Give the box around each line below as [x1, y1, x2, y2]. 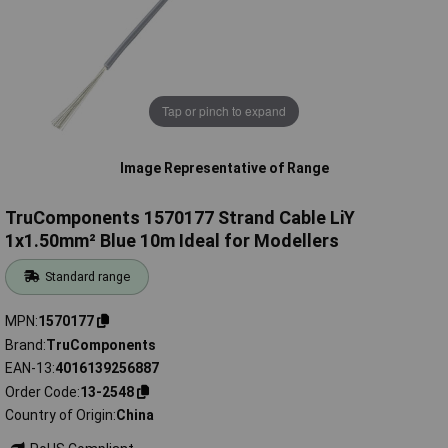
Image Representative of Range [119, 159, 329, 176]
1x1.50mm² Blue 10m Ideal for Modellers [5, 230, 339, 252]
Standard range [45, 269, 131, 285]
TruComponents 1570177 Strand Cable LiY [5, 207, 355, 229]
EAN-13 [5, 360, 52, 377]
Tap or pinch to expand [162, 102, 286, 120]
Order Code [5, 383, 77, 400]
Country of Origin [5, 407, 113, 424]
